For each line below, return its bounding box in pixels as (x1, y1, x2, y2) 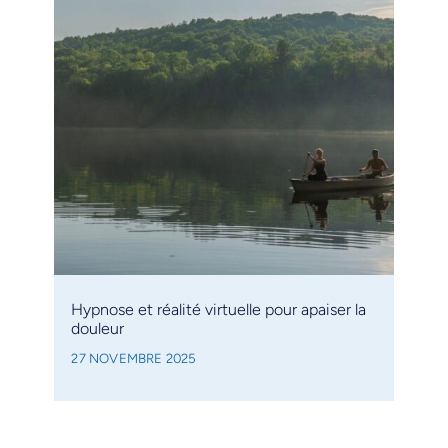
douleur (71, 318, 125, 338)
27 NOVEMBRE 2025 (71, 349, 197, 366)
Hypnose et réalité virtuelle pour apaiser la (71, 299, 367, 319)
